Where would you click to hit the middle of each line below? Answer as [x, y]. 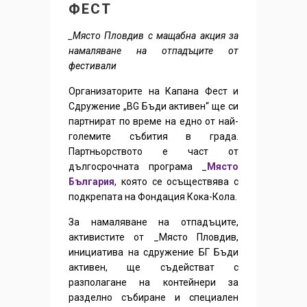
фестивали [93, 65]
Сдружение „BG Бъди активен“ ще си [153, 106]
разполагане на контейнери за [153, 282]
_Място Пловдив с [113, 35]
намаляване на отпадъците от [153, 50]
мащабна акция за [198, 35]
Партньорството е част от [153, 151]
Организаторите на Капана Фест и [153, 91]
